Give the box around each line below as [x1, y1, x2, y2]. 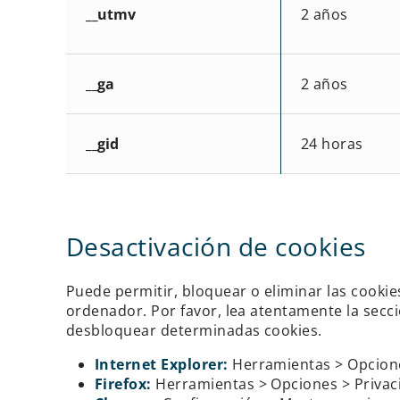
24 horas [300, 133, 363, 154]
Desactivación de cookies [65, 229, 366, 263]
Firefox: [94, 373, 152, 394]
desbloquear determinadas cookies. [65, 320, 322, 340]
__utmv [85, 4, 136, 24]
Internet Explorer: [94, 354, 229, 374]
